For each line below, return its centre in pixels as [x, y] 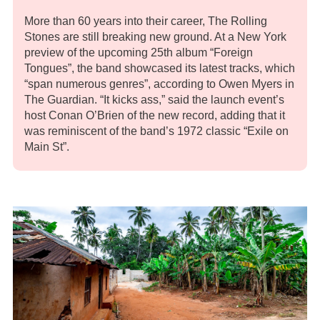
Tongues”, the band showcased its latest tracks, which [160, 68]
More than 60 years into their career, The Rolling [146, 21]
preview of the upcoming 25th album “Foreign [139, 52]
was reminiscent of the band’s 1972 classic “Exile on [156, 131]
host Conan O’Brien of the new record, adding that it [155, 115]
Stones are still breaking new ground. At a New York [155, 36]
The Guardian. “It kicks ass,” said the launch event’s [154, 99]
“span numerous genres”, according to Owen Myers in [159, 84]
